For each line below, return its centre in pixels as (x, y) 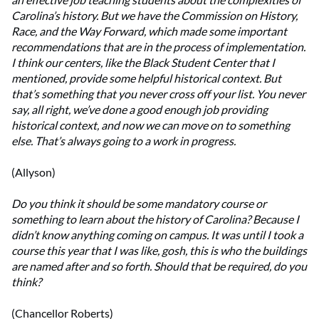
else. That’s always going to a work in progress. (124, 141)
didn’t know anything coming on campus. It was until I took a (157, 235)
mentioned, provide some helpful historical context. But (146, 78)
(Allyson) (33, 172)
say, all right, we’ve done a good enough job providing (140, 110)
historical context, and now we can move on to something (151, 125)
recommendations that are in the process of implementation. (158, 47)
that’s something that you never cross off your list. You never (158, 94)
